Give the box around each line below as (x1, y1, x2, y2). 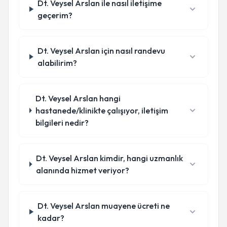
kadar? (37, 213, 64, 223)
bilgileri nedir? (35, 118, 89, 128)
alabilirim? (37, 58, 77, 68)
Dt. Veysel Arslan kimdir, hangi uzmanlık (35, 153, 183, 163)
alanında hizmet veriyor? (35, 165, 129, 175)
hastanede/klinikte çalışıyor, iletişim (35, 105, 169, 116)
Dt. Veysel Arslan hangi (35, 93, 121, 103)
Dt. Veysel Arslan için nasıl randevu (37, 46, 165, 56)
